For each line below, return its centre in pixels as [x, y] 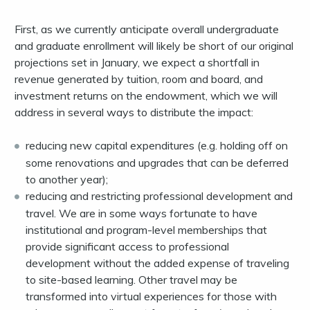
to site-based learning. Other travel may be [131, 280]
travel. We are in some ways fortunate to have [142, 213]
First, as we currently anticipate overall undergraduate [147, 29]
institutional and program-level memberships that [146, 230]
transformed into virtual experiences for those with [151, 297]
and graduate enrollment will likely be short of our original [154, 46]
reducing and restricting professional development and [159, 196]
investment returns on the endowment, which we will [146, 96]
